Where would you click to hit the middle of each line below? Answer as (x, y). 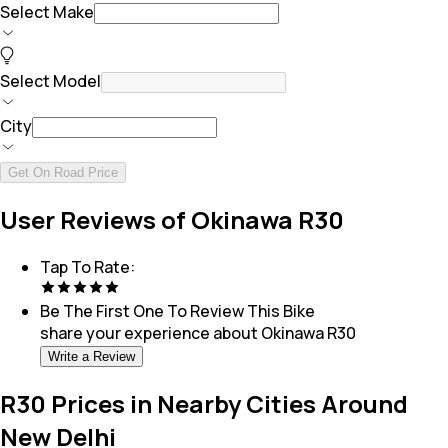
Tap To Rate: (87, 266)
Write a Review (91, 356)
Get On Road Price (63, 173)
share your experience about (149, 332)
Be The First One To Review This (160, 310)
